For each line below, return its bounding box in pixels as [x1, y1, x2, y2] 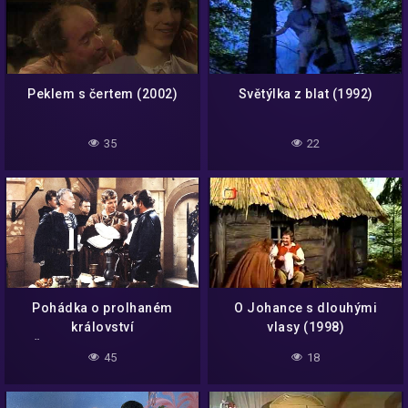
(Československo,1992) [27, 339, 178, 354]
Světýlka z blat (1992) [238, 87, 373, 102]
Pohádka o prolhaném [32, 301, 173, 316]
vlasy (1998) [267, 320, 344, 335]
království [71, 320, 134, 335]
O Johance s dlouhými [234, 301, 377, 316]
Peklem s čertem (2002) [27, 87, 178, 102]
